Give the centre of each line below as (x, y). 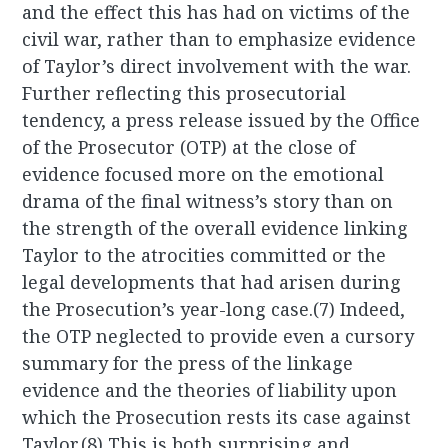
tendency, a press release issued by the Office (221, 120)
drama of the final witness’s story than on (208, 201)
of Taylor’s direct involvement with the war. (217, 66)
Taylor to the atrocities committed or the (204, 255)
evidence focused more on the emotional (203, 174)
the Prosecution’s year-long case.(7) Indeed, (214, 309)
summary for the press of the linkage (188, 363)
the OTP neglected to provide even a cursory (218, 336)
